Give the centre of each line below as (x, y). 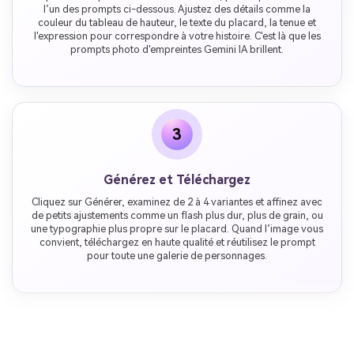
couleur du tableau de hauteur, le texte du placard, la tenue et (177, 22)
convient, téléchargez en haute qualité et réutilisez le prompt (177, 242)
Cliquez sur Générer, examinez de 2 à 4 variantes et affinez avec (177, 201)
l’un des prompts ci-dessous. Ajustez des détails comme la (177, 9)
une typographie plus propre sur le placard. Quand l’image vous (177, 228)
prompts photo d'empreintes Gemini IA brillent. (177, 49)
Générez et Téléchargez (177, 179)
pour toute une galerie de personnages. (177, 255)
